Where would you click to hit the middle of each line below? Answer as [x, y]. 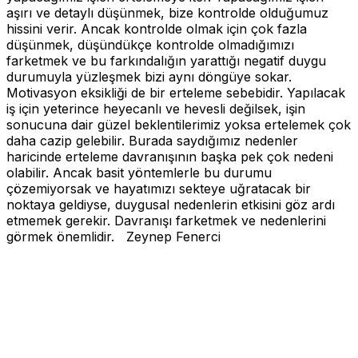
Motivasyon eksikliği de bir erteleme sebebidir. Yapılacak [176, 92]
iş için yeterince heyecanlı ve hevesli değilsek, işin [156, 108]
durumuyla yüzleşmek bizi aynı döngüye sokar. [149, 76]
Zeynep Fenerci [171, 236]
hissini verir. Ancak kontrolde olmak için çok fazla [157, 28]
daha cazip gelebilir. [66, 140]
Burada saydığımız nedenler [213, 140]
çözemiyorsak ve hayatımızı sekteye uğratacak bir [159, 188]
